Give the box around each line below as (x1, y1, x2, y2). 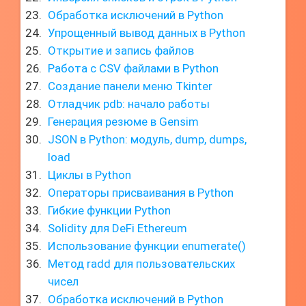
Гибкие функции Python (48, 204, 171, 217)
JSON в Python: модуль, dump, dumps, (48, 133, 247, 146)
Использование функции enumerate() (48, 239, 246, 253)
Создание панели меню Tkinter (48, 79, 212, 93)
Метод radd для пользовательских (48, 257, 235, 270)
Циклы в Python (48, 168, 131, 182)
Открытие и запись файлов (48, 44, 194, 57)
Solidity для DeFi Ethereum (48, 221, 187, 235)
